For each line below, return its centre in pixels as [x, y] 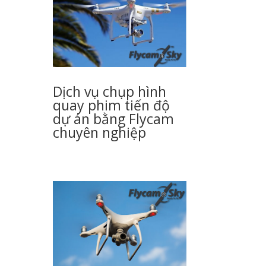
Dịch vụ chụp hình [110, 91]
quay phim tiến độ [112, 105]
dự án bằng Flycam [114, 118]
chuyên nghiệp [100, 132]
